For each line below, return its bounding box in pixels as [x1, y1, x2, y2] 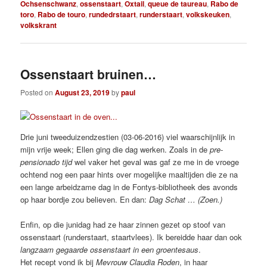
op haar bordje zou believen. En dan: [20, 194, 150, 206]
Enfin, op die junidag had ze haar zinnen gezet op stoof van [20, 219, 226, 231]
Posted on [20, 87, 55, 98]
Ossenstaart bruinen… [20, 64, 157, 83]
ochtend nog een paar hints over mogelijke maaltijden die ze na [20, 169, 238, 181]
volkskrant [20, 19, 57, 30]
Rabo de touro [38, 8, 86, 20]
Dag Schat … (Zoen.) [149, 194, 223, 206]
